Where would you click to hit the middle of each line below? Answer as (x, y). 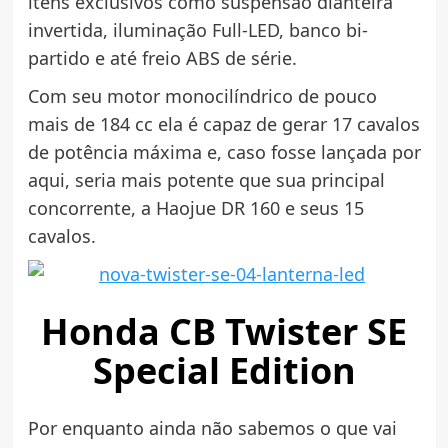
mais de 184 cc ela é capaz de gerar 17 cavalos (223, 123)
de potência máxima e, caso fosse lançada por (224, 151)
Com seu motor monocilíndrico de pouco (202, 95)
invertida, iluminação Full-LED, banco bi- (197, 29)
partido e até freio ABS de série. (162, 57)
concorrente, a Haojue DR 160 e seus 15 (195, 207)
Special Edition (224, 370)
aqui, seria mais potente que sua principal (206, 179)
